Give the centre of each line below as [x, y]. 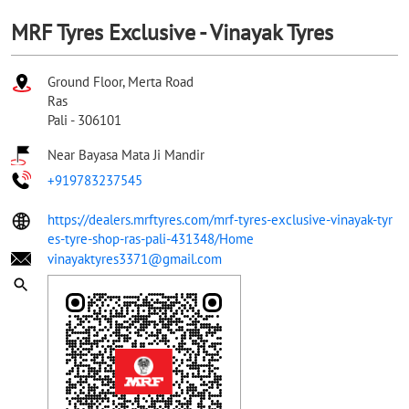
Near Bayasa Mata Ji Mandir [126, 154]
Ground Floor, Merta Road [121, 81]
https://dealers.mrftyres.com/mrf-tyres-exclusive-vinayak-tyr [220, 219]
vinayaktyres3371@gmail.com [135, 258]
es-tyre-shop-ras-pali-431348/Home [151, 238]
